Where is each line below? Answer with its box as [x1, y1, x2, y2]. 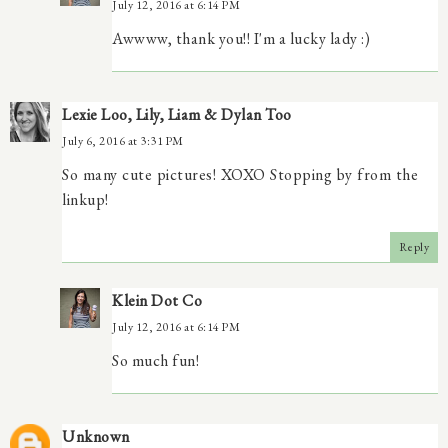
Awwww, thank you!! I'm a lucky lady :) [112, 27, 370, 49]
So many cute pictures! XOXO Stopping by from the [62, 163, 418, 185]
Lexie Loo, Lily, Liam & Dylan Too [62, 103, 292, 125]
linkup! [62, 188, 109, 210]
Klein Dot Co [112, 289, 202, 311]
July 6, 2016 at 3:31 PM [62, 132, 184, 149]
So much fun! [112, 349, 199, 371]
